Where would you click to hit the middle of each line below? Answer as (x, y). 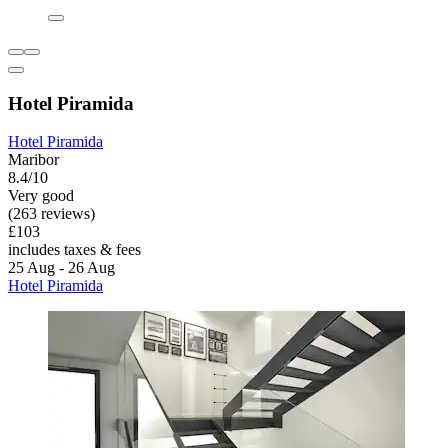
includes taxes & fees (74, 250)
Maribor (33, 160)
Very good (41, 196)
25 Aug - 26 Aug (61, 268)
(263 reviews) (51, 214)
